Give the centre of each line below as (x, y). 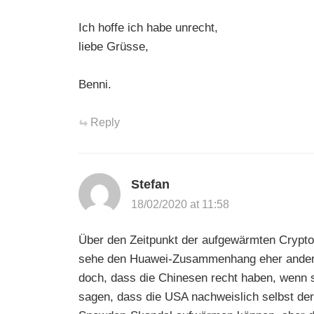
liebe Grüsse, (114, 46)
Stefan (150, 184)
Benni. (95, 84)
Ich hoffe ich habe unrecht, (148, 27)
